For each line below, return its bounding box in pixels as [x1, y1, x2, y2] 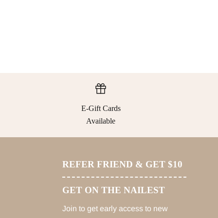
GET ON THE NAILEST [62, 184, 165, 195]
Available [86, 116, 116, 125]
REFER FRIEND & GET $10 [62, 159, 182, 169]
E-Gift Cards [81, 104, 121, 112]
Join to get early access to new [62, 204, 168, 213]
